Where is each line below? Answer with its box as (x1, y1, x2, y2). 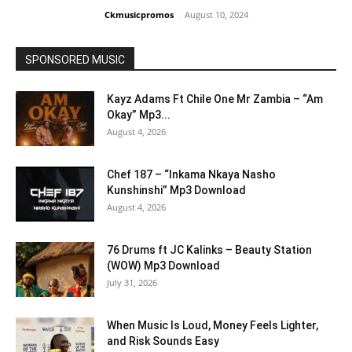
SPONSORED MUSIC (25, 53, 125, 67)
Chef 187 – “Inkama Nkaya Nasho (107, 168, 276, 181)
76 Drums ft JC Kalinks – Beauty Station (107, 244, 312, 257)
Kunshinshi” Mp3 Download (107, 184, 246, 197)
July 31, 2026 (107, 277, 157, 289)
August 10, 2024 (184, 9, 248, 21)
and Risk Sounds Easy (107, 335, 219, 348)
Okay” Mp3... (107, 108, 170, 122)
